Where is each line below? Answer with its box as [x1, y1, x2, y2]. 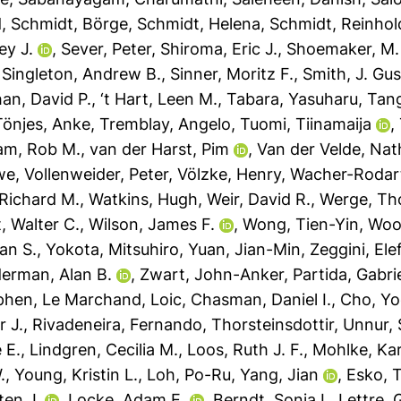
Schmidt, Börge [11, 14, 129, 33]
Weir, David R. [207, 190, 311, 209]
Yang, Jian [240, 365, 320, 384]
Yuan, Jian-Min [188, 240, 302, 259]
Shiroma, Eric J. [160, 39, 278, 58]
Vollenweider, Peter [24, 165, 169, 183]
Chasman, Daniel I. [191, 290, 332, 309]
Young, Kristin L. [14, 365, 139, 384]
